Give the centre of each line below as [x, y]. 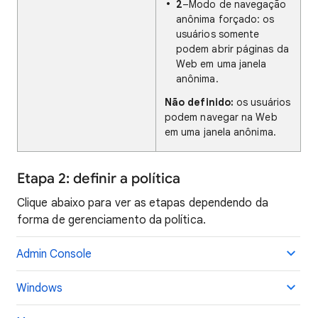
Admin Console [54, 254]
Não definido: [199, 102]
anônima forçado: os [225, 19]
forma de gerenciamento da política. [111, 220]
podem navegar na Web [221, 117]
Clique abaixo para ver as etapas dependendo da [143, 203]
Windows [39, 288]
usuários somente [218, 34]
